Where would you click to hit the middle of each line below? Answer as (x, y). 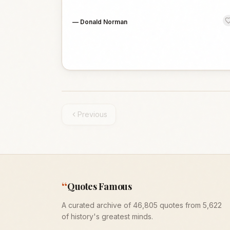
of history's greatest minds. (107, 216)
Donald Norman (104, 22)
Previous (92, 114)
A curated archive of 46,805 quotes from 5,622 (142, 205)
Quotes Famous (100, 186)
